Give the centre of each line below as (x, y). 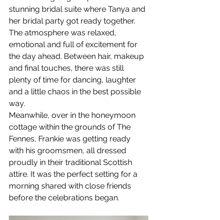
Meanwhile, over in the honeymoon (73, 115)
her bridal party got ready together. (73, 21)
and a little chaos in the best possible (76, 91)
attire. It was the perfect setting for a (74, 174)
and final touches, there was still (67, 68)
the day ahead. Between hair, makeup (77, 56)
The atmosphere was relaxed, (64, 32)
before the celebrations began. (64, 197)
